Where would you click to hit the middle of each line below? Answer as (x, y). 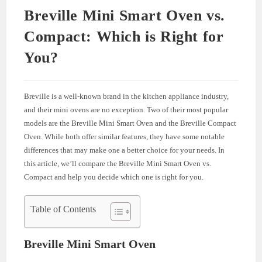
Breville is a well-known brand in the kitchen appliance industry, (127, 96)
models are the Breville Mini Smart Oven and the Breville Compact (130, 123)
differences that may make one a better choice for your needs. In (125, 150)
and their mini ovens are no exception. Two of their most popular (126, 109)
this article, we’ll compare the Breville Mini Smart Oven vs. (118, 163)
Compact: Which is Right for (124, 36)
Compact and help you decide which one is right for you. (114, 177)
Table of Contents (63, 209)
